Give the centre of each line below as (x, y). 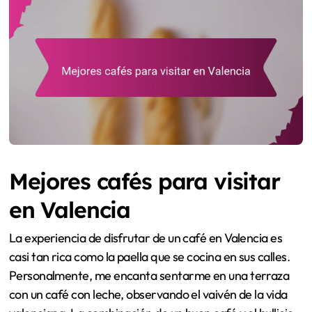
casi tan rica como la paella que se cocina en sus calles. (149, 257)
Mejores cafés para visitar (144, 181)
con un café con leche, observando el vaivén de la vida (148, 295)
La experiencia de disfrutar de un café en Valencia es (146, 238)
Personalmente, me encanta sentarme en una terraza (149, 276)
